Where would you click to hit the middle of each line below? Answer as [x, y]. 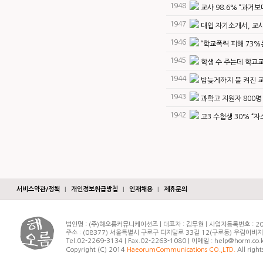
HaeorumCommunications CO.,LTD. [181, 250]
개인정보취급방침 [95, 189]
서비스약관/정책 [38, 189]
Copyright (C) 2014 [96, 250]
